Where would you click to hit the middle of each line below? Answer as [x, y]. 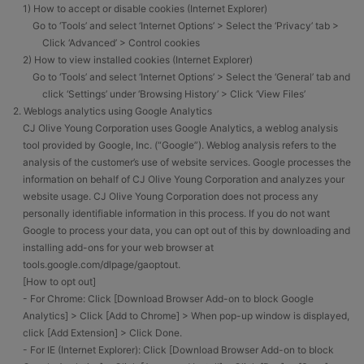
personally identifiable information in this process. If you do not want [176, 213]
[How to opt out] [54, 282]
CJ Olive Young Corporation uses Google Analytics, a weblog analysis [180, 128]
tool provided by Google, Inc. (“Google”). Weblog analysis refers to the [180, 145]
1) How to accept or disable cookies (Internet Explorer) [145, 9]
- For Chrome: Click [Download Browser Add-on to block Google [163, 299]
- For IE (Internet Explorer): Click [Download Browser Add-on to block [173, 350]
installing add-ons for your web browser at [118, 247]
